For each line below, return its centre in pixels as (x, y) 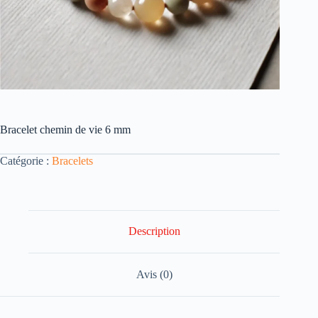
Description (154, 231)
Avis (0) (154, 274)
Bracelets (72, 160)
